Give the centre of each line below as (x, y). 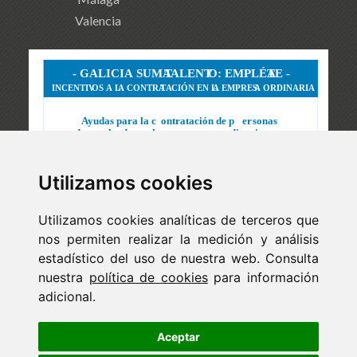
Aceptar (178, 337)
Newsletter (190, 300)
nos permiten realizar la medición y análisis (178, 239)
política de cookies (148, 277)
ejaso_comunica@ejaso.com (110, 331)
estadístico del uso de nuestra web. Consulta (178, 258)
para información (263, 277)
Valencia (98, 21)
